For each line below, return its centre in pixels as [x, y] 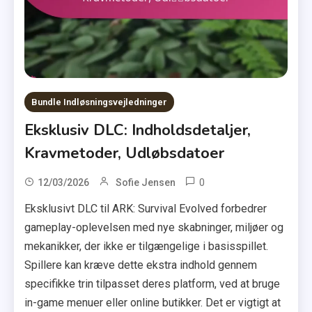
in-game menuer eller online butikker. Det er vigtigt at [153, 302]
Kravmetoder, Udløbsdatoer [125, 153]
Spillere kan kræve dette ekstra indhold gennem [141, 265]
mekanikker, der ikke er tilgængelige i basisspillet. [147, 246]
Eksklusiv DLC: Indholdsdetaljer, [138, 130]
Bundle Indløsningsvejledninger [100, 102]
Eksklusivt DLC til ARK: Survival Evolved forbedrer [146, 208]
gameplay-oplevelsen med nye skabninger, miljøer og [154, 227]
